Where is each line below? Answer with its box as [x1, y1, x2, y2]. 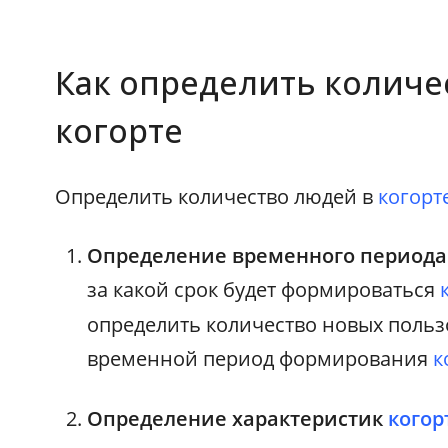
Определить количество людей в [55, 182, 379, 210]
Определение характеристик [87, 404, 389, 432]
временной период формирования [87, 344, 434, 372]
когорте [55, 108, 184, 152]
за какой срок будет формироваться [87, 275, 441, 303]
